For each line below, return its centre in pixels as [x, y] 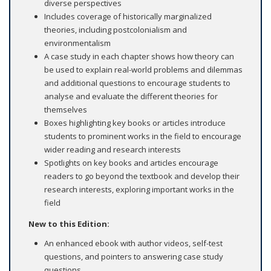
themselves [66, 110]
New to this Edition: [69, 224]
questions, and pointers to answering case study [134, 257]
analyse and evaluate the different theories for [131, 96]
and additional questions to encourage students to [137, 83]
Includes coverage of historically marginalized [128, 17]
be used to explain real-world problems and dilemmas [143, 70]
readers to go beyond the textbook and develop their [142, 176]
